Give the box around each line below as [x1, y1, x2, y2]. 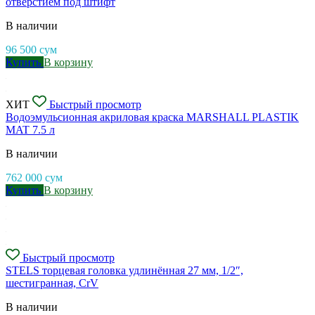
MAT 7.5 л [6, 124, 55, 136]
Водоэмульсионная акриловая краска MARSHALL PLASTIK [6, 111, 299, 124]
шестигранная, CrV [6, 277, 98, 290]
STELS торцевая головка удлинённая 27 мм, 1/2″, [6, 264, 243, 277]
